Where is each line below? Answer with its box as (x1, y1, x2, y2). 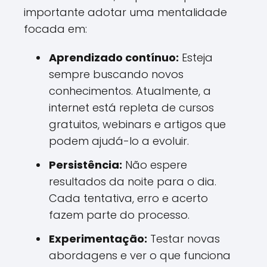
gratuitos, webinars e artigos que (49, 117, 226, 132)
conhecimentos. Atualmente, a (49, 83, 211, 98)
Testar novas (147, 231, 220, 246)
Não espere (122, 157, 187, 172)
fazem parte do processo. (49, 207, 190, 222)
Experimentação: (49, 231, 147, 246)
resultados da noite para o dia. (49, 174, 216, 189)
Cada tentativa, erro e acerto (49, 191, 208, 206)
